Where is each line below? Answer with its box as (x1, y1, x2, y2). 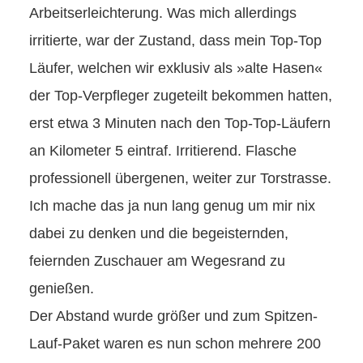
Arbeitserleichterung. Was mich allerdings (29, 4, 297, 21)
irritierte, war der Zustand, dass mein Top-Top (29, 32, 322, 49)
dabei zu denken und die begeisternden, (29, 224, 288, 241)
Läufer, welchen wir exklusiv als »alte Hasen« (29, 59, 322, 76)
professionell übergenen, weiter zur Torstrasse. (29, 169, 331, 186)
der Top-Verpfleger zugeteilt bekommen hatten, (29, 87, 332, 104)
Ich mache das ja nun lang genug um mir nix (29, 197, 315, 214)
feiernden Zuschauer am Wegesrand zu (29, 252, 285, 269)
